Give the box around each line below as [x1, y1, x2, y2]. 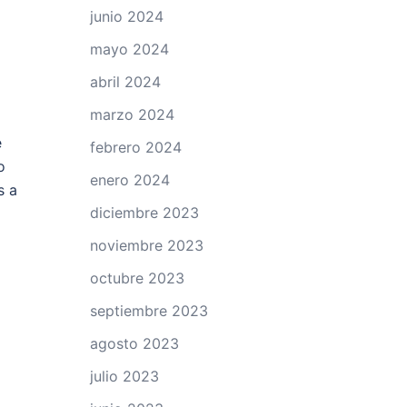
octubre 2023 [89, 269, 184, 287]
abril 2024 [89, 73, 161, 91]
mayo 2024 [89, 40, 169, 58]
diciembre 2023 [89, 203, 199, 222]
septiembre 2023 [89, 302, 208, 320]
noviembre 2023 [89, 236, 203, 254]
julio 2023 [89, 367, 159, 385]
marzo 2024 [89, 105, 174, 124]
